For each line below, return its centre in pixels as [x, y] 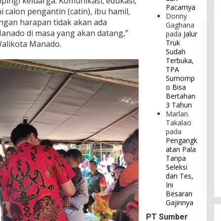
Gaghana [180, 25]
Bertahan [181, 96]
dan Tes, [180, 176]
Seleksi [177, 167]
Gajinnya [180, 203]
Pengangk [182, 141]
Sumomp [181, 78]
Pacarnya [181, 7]
